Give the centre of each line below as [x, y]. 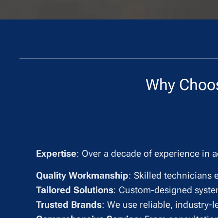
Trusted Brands [69, 205]
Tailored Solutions [75, 190]
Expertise [56, 154]
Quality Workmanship [82, 176]
